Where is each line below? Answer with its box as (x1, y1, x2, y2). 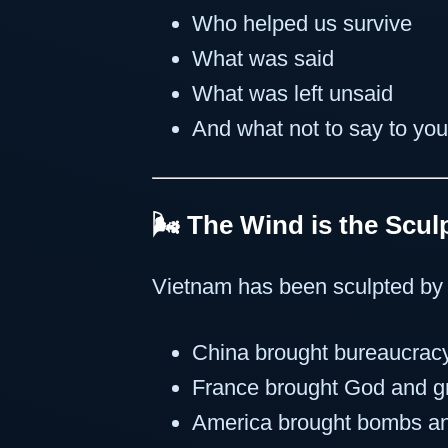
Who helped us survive (192, 10, 412, 36)
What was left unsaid (192, 80, 393, 106)
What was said (192, 45, 334, 71)
